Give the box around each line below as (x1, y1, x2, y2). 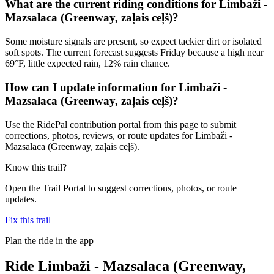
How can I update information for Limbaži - (5, 80, 227, 94)
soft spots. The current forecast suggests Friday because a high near (5, 47, 264, 58)
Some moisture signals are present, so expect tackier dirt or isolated (5, 36, 262, 47)
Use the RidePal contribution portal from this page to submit (5, 119, 236, 130)
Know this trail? (5, 161, 67, 172)
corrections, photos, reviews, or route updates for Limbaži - (5, 130, 232, 141)
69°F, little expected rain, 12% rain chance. (5, 58, 170, 69)
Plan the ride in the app (5, 235, 94, 246)
